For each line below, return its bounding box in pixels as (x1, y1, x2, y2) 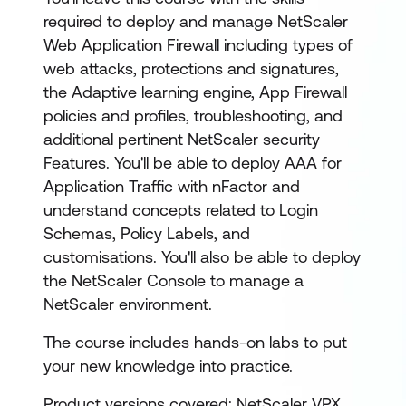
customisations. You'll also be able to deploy (43, 247, 361, 266)
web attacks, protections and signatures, (43, 59, 339, 78)
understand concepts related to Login (43, 200, 318, 219)
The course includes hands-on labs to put (43, 333, 347, 352)
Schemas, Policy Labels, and (43, 224, 250, 243)
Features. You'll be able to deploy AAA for (43, 153, 342, 172)
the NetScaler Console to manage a (43, 271, 304, 290)
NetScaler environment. (43, 295, 212, 314)
